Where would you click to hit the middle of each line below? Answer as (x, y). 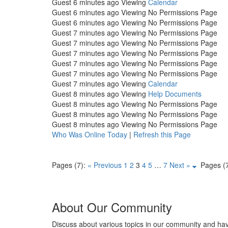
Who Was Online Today (90, 134)
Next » (180, 165)
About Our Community (112, 207)
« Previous (105, 165)
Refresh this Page (162, 134)
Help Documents (175, 94)
